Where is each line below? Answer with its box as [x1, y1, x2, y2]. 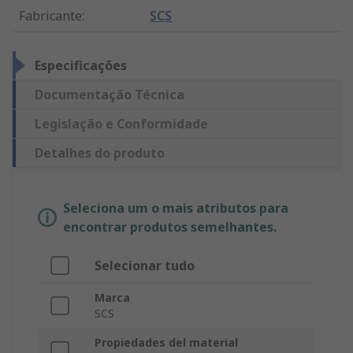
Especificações [35, 57, 127, 75]
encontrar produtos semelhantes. [63, 218, 277, 236]
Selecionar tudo [95, 257, 195, 275]
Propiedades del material [95, 335, 238, 351]
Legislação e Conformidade [35, 115, 208, 133]
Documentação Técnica [35, 86, 184, 104]
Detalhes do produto [35, 144, 165, 162]
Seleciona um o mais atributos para [63, 199, 288, 217]
